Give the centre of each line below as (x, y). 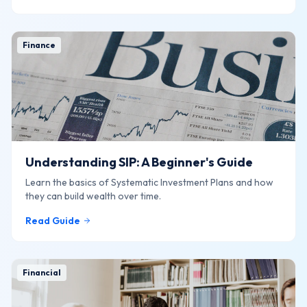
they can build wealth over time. (93, 196)
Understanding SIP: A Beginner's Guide (139, 162)
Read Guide (53, 221)
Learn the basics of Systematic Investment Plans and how (149, 182)
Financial (42, 272)
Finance (39, 45)
